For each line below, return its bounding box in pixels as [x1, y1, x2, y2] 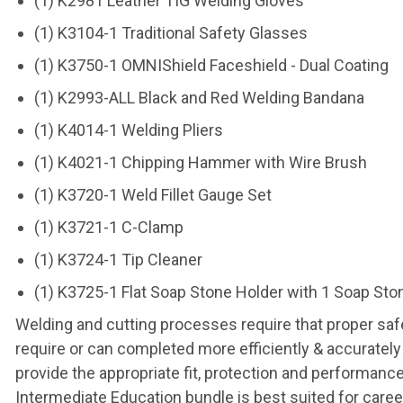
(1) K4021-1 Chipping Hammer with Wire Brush [33, 153, 367, 172]
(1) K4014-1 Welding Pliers [33, 121, 223, 139]
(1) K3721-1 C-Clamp [33, 218, 184, 237]
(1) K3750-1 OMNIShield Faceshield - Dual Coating [33, 56, 389, 75]
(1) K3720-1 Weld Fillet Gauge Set [33, 185, 272, 204]
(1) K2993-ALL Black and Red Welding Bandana [33, 88, 364, 107]
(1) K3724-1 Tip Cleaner [33, 250, 202, 269]
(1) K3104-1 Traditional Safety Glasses [33, 23, 308, 42]
